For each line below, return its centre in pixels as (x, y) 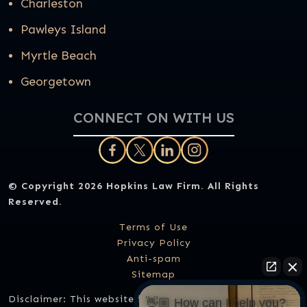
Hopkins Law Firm (153, 186)
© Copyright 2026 (57, 186)
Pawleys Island (63, 29)
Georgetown (56, 82)
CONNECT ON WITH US (153, 118)
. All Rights (230, 186)
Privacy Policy (153, 243)
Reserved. (35, 202)
